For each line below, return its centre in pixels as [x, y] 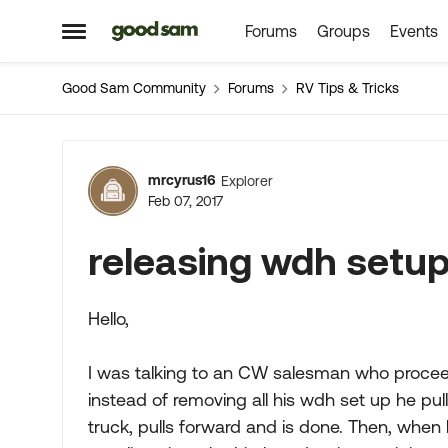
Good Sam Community [134, 88]
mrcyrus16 [182, 180]
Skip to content [180, 32]
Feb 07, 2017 [185, 201]
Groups [343, 31]
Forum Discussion [248, 167]
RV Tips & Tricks [347, 88]
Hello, [108, 318]
